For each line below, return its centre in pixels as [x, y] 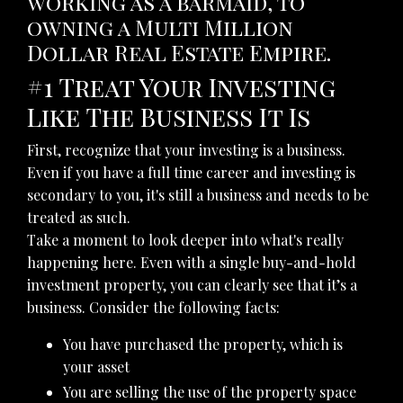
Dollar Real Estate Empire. [179, 53]
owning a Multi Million [160, 27]
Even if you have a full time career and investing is [191, 173]
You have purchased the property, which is [203, 345]
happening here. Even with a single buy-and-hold [192, 263]
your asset [96, 367]
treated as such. [79, 218]
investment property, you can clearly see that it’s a [192, 285]
